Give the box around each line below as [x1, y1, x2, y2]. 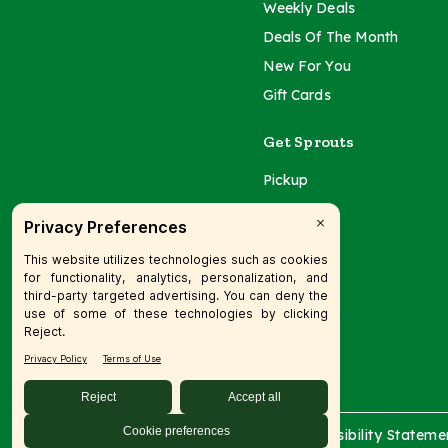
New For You [262, 56, 351, 75]
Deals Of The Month [262, 27, 399, 46]
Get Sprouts [262, 131, 355, 151]
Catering [262, 228, 320, 247]
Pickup [262, 170, 309, 189]
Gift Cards [262, 85, 331, 104]
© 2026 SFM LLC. [137, 425, 262, 444]
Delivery [262, 199, 318, 218]
